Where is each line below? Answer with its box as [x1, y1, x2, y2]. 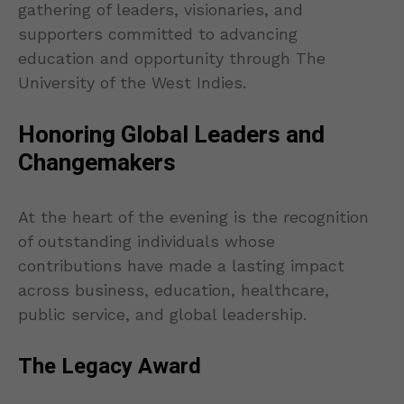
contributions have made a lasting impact [18, 256, 344, 276]
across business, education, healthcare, [18, 280, 329, 300]
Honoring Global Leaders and [18, 118, 325, 153]
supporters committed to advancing [18, 24, 298, 44]
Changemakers [18, 146, 176, 181]
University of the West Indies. [18, 73, 246, 93]
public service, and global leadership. [18, 305, 307, 325]
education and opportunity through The [18, 49, 326, 69]
